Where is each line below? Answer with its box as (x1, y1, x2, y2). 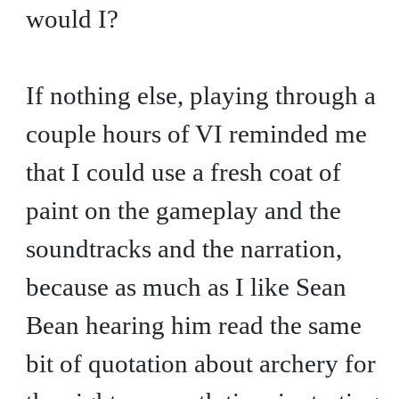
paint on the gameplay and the (25, 195, 341, 224)
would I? (25, 4, 118, 33)
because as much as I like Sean (25, 272, 346, 301)
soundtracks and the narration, (25, 233, 342, 263)
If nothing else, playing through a (25, 80, 376, 110)
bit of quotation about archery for (25, 348, 376, 378)
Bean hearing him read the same (25, 310, 362, 339)
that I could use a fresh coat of (25, 157, 341, 186)
